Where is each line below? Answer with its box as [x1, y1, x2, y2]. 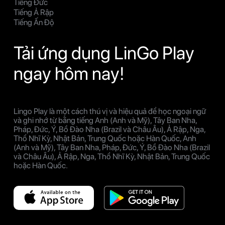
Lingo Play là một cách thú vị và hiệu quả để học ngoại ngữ [14, 106, 206, 116]
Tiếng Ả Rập [14, 7, 54, 17]
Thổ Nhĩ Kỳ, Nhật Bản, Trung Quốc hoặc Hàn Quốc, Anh [14, 133, 196, 143]
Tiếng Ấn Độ [14, 17, 54, 27]
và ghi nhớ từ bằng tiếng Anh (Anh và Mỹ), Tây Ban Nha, [14, 115, 197, 125]
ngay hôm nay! [14, 62, 125, 84]
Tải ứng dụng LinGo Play [14, 42, 194, 64]
